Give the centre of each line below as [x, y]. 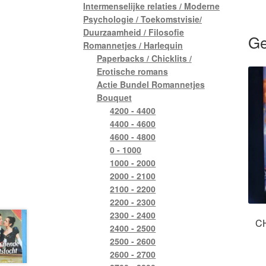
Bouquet [114, 97]
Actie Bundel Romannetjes [151, 84]
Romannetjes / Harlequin [133, 45]
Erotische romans [132, 71]
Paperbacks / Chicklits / [144, 58]
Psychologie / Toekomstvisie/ [143, 19]
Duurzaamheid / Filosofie [134, 32]
